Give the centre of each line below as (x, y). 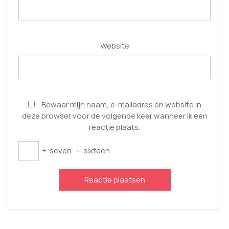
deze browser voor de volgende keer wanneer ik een (114, 116)
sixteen (97, 150)
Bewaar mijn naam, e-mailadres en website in (121, 104)
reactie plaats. (114, 127)
